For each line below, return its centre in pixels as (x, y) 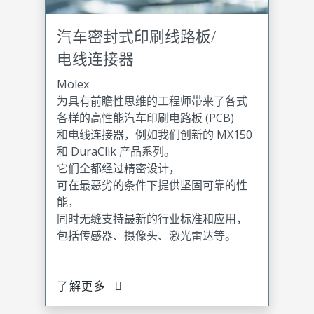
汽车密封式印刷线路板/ (136, 36)
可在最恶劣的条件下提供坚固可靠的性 (152, 185)
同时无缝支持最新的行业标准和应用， (152, 218)
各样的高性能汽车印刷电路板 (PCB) (145, 117)
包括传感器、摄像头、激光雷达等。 (146, 235)
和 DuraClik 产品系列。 (116, 151)
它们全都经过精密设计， (118, 168)
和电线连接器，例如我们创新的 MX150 (155, 134)
